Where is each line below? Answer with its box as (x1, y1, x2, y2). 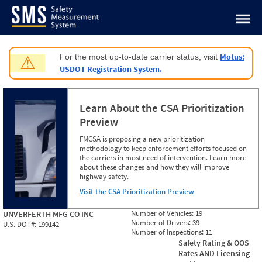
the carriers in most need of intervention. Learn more (79, 153, 246, 163)
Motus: (220, 51, 244, 62)
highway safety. (79, 171, 129, 181)
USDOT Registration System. (60, 64, 162, 74)
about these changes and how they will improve (79, 162, 229, 172)
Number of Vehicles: (131, 208, 195, 218)
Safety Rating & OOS (178, 237, 249, 248)
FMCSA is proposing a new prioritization (79, 134, 205, 144)
